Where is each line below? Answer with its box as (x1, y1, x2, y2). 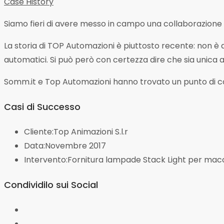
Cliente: (24, 125, 53, 137)
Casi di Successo (4, 100, 80, 113)
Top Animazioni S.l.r (53, 125, 128, 137)
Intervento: (24, 153, 67, 165)
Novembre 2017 (45, 139, 106, 151)
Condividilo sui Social (4, 178, 98, 191)
